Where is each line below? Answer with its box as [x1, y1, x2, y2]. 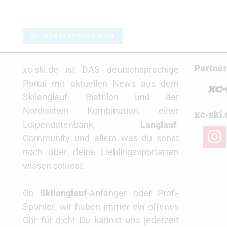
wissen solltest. [23, 160, 85, 171]
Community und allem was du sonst [23, 133, 179, 144]
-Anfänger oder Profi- [87, 187, 179, 199]
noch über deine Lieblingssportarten [23, 146, 179, 158]
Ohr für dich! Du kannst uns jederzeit [23, 215, 179, 226]
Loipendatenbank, [23, 119, 141, 130]
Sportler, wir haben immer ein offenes [23, 201, 179, 212]
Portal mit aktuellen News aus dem [23, 78, 179, 89]
